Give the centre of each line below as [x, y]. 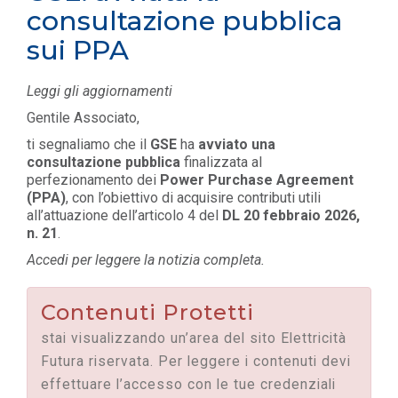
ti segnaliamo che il [87, 144]
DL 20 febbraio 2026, [291, 215]
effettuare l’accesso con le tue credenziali [188, 385]
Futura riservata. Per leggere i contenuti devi [196, 362]
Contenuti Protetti [147, 312]
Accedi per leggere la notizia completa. [146, 260]
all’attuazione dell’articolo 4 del [123, 215]
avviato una [237, 144]
